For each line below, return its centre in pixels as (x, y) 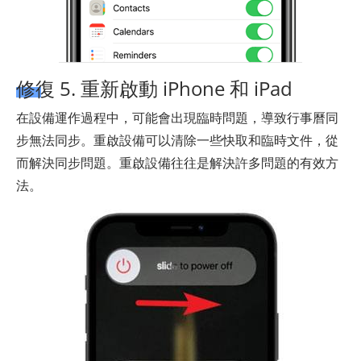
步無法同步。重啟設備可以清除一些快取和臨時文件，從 (177, 140)
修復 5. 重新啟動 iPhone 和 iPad (154, 88)
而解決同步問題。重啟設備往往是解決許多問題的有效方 (177, 162)
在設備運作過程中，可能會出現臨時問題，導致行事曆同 (177, 117)
